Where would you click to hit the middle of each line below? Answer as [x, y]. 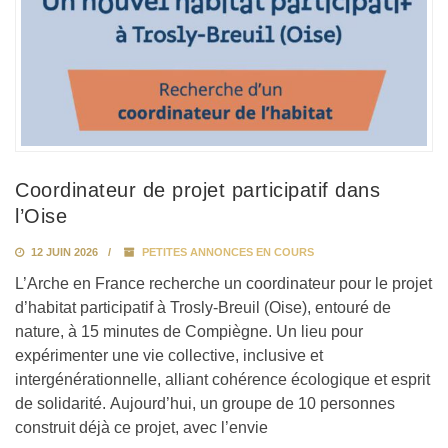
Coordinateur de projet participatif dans [197, 190]
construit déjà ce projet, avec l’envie [141, 428]
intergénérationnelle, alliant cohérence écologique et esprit [222, 380]
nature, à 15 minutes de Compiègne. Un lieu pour [189, 332]
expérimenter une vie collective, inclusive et [169, 356]
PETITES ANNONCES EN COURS [228, 252]
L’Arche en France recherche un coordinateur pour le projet [223, 284]
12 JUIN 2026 [63, 252]
